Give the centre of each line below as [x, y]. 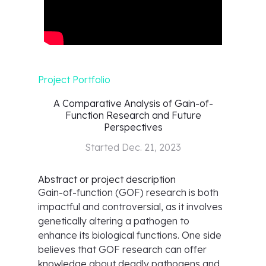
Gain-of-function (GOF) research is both [128, 192]
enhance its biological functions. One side [130, 235]
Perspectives [133, 127]
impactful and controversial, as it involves [130, 207]
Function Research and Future [133, 115]
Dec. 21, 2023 [151, 147]
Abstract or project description [107, 179]
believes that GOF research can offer [122, 249]
